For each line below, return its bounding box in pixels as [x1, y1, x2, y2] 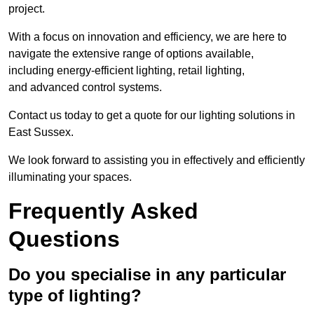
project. [8, 3, 45, 15]
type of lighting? [8, 286, 142, 306]
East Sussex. [8, 126, 74, 139]
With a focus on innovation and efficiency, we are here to [8, 31, 287, 43]
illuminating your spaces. [8, 171, 132, 184]
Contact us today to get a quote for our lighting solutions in [8, 109, 295, 122]
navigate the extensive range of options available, [8, 48, 254, 60]
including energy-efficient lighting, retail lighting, [8, 64, 245, 77]
